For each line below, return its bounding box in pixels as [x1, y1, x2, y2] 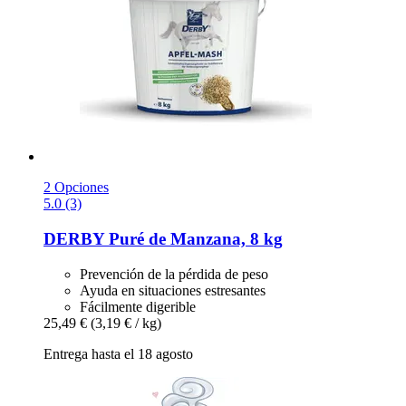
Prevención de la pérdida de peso [80, 266, 268, 282]
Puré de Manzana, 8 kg [104, 228, 283, 248]
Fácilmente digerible [80, 298, 196, 314]
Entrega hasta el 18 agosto [43, 345, 193, 362]
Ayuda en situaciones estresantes [80, 282, 266, 298]
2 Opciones [43, 179, 109, 196]
